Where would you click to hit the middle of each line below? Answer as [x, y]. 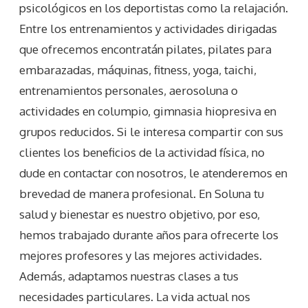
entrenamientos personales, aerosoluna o [129, 91]
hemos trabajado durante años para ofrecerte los [149, 235]
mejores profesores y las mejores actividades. [141, 256]
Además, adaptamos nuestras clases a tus [129, 276]
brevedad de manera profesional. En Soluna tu [142, 194]
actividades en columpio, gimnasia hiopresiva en [148, 111]
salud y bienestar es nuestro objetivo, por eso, [140, 214]
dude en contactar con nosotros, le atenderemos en [153, 173]
